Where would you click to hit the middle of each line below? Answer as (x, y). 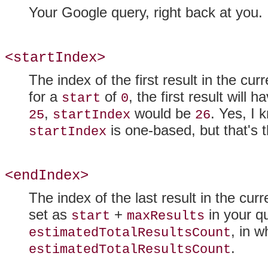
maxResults (166, 216)
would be (163, 114)
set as (50, 215)
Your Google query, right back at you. (146, 13)
